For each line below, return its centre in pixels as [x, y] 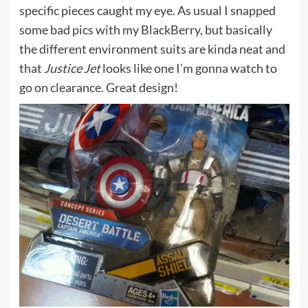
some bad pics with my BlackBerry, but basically [145, 30]
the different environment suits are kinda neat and [152, 49]
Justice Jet [72, 68]
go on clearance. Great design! [98, 87]
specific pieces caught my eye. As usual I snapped [147, 10]
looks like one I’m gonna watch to [188, 68]
